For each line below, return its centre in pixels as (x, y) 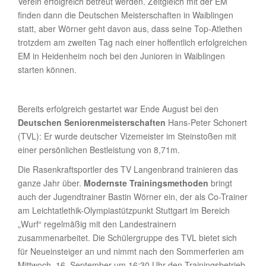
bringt (220, 183)
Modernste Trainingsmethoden (146, 183)
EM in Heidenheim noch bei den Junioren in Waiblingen (121, 56)
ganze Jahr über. (51, 183)
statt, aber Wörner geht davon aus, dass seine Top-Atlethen (130, 28)
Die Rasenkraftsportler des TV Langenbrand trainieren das (128, 169)
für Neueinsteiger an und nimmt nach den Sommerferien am (131, 251)
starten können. (47, 69)
